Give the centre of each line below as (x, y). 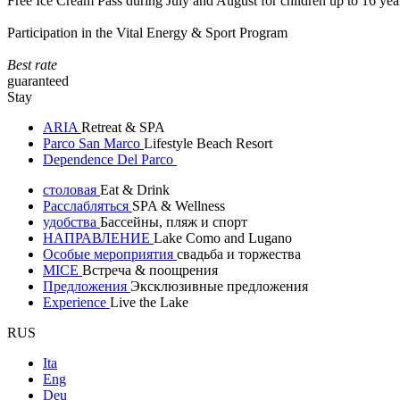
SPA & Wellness (179, 206)
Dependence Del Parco (110, 159)
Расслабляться (87, 206)
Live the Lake (149, 302)
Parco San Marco (93, 143)
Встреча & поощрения (150, 270)
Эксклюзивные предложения (219, 286)
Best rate (32, 65)
